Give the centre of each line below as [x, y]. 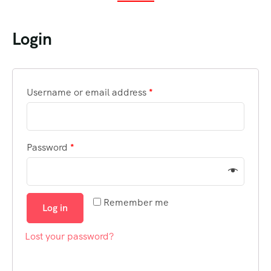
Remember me [136, 202]
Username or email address [88, 92]
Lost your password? [69, 236]
